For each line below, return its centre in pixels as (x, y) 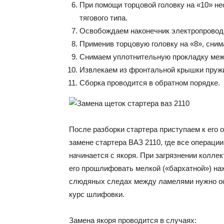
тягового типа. (103, 18)
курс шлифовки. (97, 194)
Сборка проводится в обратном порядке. (150, 83)
